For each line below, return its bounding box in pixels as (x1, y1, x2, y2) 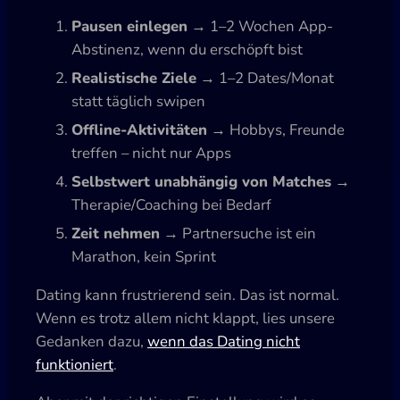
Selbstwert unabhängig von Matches (71, 171, 331, 192)
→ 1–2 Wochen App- (187, 15, 333, 37)
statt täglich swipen (71, 90, 205, 112)
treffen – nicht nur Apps (71, 142, 231, 163)
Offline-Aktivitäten (71, 119, 207, 140)
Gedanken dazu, (36, 330, 147, 352)
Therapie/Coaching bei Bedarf (71, 194, 271, 215)
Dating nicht (217, 330, 300, 352)
